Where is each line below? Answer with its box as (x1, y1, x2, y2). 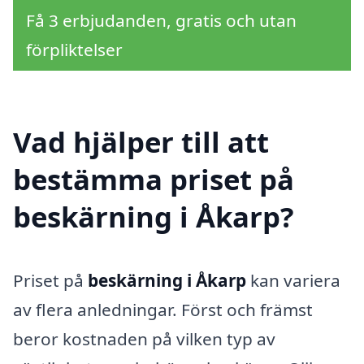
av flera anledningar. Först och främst (13, 298, 313, 322)
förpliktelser (26, 38, 123, 62)
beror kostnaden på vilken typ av (13, 327, 275, 351)
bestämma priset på (13, 160, 294, 199)
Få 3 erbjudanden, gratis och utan (26, 9, 297, 32)
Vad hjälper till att (13, 123, 269, 162)
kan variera (246, 269, 340, 292)
